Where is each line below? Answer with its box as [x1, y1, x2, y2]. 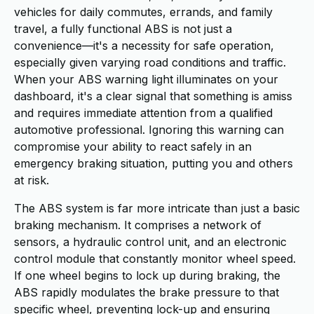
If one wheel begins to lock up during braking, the [14, 268, 280, 282]
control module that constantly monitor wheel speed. [14, 252, 296, 266]
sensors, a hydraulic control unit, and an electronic [14, 235, 287, 249]
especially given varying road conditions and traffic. [14, 55, 286, 69]
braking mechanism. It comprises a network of [14, 218, 261, 232]
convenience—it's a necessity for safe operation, [14, 39, 274, 53]
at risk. [14, 173, 49, 187]
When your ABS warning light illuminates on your [14, 72, 278, 86]
